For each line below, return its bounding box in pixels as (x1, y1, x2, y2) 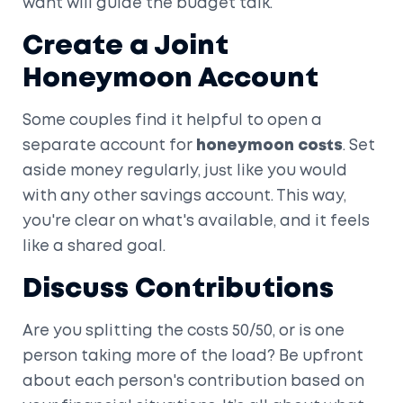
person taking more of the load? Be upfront (22, 349, 363, 363)
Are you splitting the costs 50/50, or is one (22, 324, 345, 338)
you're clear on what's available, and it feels (22, 214, 370, 228)
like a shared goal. (22, 239, 166, 254)
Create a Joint (22, 33, 228, 58)
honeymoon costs (196, 139, 343, 153)
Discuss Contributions (22, 276, 334, 301)
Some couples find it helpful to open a (22, 113, 322, 128)
